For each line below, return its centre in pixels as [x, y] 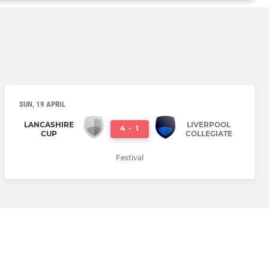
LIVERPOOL [209, 125]
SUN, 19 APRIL [42, 104]
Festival [130, 157]
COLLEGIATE [209, 134]
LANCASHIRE [49, 125]
